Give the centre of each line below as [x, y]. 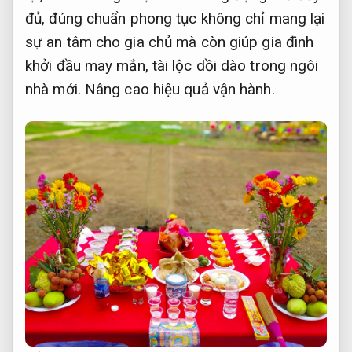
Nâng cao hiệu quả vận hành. [180, 90]
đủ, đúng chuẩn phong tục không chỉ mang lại [175, 19]
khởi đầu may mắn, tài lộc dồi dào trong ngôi [172, 66]
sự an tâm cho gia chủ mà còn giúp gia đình [170, 42]
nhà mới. [55, 90]
